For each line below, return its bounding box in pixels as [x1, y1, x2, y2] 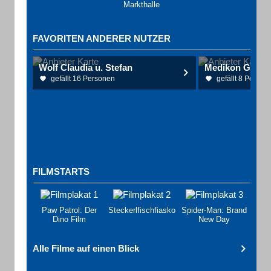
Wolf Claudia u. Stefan [39, 62, 132, 73]
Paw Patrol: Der [41, 206, 97, 215]
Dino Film [52, 215, 86, 224]
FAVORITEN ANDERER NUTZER [33, 33, 171, 44]
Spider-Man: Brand [181, 206, 247, 215]
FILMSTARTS [33, 166, 90, 177]
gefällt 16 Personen [51, 74, 115, 83]
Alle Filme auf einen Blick [33, 243, 139, 253]
